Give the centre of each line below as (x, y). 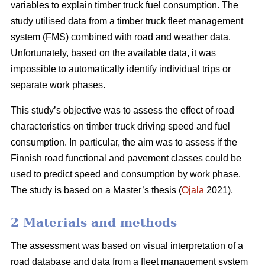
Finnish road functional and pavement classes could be (126, 159)
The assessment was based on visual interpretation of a (127, 246)
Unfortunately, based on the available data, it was (113, 53)
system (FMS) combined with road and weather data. (121, 37)
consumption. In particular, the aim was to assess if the (124, 143)
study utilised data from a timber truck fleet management (127, 21)
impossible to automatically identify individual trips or (121, 69)
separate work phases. (58, 85)
